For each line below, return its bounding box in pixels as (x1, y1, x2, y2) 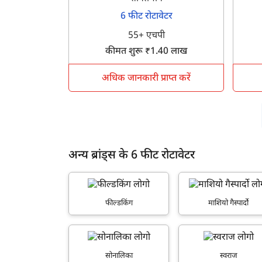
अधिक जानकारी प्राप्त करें (102, 73, 191, 85)
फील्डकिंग (105, 198, 133, 208)
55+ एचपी (127, 30, 165, 43)
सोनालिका (105, 250, 133, 261)
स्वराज (219, 250, 237, 261)
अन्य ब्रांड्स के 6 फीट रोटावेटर (68, 148, 195, 164)
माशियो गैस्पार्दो (208, 198, 249, 208)
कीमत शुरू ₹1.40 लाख (105, 46, 188, 58)
